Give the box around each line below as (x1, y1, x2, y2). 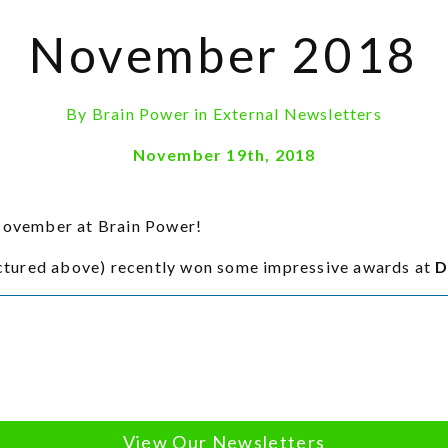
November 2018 (29, 26, 419, 83)
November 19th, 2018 (132, 145, 316, 164)
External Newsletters (212, 104, 382, 123)
